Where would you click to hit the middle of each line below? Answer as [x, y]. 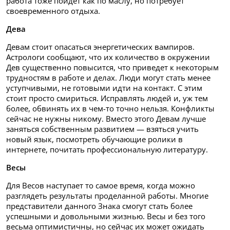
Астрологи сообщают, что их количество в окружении [108, 57]
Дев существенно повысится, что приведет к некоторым [112, 67]
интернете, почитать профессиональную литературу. [107, 149]
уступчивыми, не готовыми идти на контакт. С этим [104, 88]
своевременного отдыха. [53, 11]
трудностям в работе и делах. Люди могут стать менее [108, 77]
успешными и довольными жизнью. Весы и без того [106, 216]
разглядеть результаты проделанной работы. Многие [107, 195]
